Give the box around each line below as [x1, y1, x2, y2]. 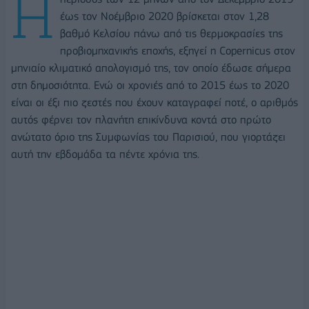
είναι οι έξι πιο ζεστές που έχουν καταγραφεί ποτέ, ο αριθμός [11, 95, 298, 109]
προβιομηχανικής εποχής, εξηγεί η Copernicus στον [60, 43, 295, 57]
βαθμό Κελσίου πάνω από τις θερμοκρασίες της [60, 26, 283, 40]
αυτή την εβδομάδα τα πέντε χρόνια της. [11, 147, 199, 161]
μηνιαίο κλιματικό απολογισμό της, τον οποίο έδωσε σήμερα [11, 61, 291, 74]
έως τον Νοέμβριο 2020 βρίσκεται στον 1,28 [60, 9, 269, 23]
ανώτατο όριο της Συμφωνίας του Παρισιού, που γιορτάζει [11, 130, 286, 143]
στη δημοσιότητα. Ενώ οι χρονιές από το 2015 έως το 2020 [11, 78, 289, 92]
